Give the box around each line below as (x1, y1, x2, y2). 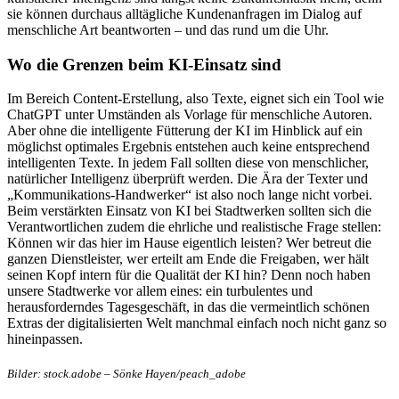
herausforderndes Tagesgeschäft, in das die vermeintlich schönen (7, 299, 370, 315)
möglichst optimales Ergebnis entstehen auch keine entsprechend (7, 139, 370, 155)
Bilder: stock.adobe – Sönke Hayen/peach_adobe (7, 367, 246, 381)
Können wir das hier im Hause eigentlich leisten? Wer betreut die (7, 235, 371, 251)
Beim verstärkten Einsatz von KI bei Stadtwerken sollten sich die (7, 203, 371, 219)
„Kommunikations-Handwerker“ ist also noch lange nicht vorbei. (7, 187, 372, 203)
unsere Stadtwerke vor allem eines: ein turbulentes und (7, 283, 313, 299)
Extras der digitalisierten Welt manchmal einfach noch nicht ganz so (7, 315, 387, 331)
